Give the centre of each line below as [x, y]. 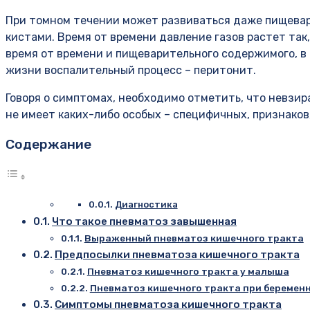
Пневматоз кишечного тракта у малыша [188, 271]
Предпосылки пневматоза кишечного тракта [177, 254]
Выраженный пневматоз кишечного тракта [194, 238]
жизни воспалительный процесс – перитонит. [131, 71]
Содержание [48, 145]
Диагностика [146, 204]
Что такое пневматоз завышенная [145, 221]
